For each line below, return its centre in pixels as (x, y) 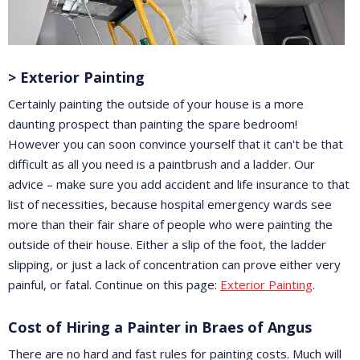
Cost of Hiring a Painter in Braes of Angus (160, 327)
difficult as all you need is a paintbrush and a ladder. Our (162, 164)
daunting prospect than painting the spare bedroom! (153, 123)
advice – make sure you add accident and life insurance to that (179, 184)
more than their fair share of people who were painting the (170, 224)
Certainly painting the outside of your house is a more (156, 103)
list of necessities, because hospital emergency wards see (170, 204)
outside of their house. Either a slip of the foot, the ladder (167, 244)
